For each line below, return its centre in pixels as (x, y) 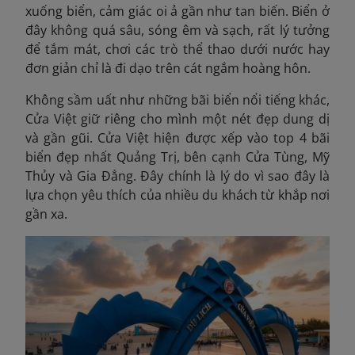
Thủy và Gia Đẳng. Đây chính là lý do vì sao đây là (177, 176)
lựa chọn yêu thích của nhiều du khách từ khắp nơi (177, 195)
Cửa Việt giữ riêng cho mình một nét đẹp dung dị (177, 119)
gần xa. (46, 214)
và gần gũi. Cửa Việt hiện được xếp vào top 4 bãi (177, 138)
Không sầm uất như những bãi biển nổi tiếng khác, (177, 100)
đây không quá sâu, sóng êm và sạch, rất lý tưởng (177, 30)
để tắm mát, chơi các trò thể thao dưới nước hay (177, 49)
